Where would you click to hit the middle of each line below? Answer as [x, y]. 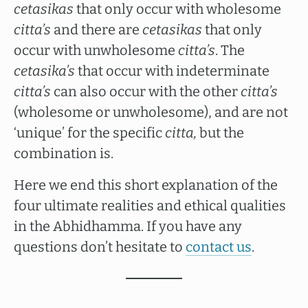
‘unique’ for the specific [89, 133]
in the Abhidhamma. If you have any [128, 226]
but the [222, 133]
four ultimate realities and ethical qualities [150, 206]
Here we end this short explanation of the [146, 185]
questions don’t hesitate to [100, 247]
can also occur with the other [146, 91]
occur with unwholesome [96, 50]
